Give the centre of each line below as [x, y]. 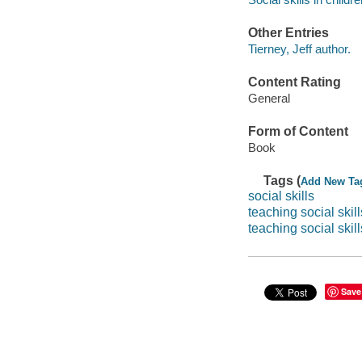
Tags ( [282, 180]
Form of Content [298, 132]
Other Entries [288, 33]
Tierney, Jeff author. [299, 48]
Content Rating [294, 82]
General [269, 98]
